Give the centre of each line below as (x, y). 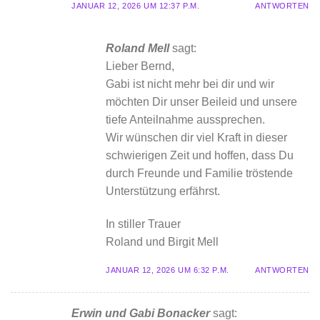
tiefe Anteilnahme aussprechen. (185, 120)
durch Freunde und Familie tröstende (199, 174)
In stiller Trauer (143, 224)
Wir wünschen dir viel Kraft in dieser (196, 138)
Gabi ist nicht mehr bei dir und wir (190, 84)
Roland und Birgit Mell (162, 242)
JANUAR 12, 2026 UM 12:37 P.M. (136, 6)
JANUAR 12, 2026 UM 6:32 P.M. (167, 270)
